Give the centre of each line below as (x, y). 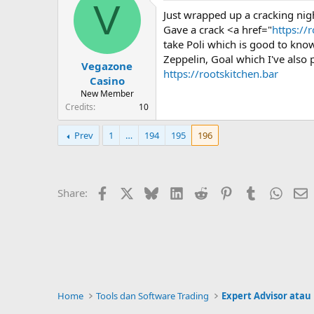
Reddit (223, 192)
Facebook (131, 192)
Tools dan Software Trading (153, 296)
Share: (73, 193)
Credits (79, 107)
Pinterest (254, 192)
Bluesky (177, 192)
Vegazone (107, 66)
